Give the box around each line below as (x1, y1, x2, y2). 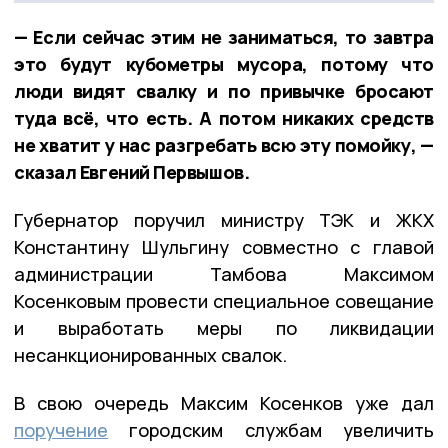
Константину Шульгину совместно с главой (14, 234, 434, 259)
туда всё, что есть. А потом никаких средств (14, 105, 434, 130)
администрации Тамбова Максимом (14, 261, 434, 286)
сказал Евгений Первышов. (14, 159, 250, 184)
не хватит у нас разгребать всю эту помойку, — (14, 132, 434, 157)
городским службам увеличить (108, 417, 434, 442)
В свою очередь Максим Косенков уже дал (14, 390, 434, 415)
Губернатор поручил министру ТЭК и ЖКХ (14, 207, 434, 232)
